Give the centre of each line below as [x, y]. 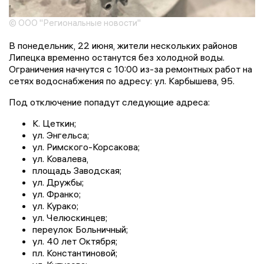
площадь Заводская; [77, 171]
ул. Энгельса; [61, 135]
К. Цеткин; [54, 123]
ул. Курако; [55, 206]
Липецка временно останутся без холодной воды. [117, 57]
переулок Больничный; [80, 230]
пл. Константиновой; [75, 253]
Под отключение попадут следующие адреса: [109, 102]
